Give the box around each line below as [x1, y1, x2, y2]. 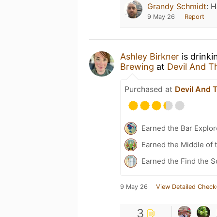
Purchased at [124, 84, 175, 94]
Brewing [120, 62, 154, 72]
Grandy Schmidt [147, 1, 206, 11]
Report [185, 13, 204, 20]
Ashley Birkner [120, 51, 179, 62]
